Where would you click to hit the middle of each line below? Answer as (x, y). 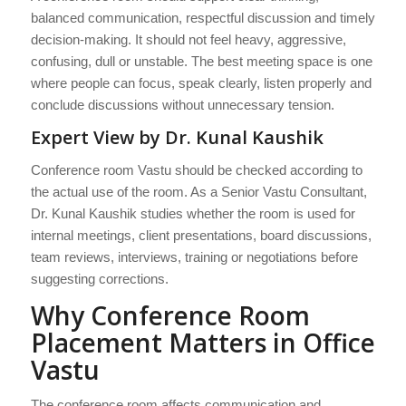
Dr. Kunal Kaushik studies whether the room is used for (193, 213)
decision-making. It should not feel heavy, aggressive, (188, 40)
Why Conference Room (170, 315)
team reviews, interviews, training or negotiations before (194, 256)
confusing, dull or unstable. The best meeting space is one (201, 62)
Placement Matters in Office (203, 342)
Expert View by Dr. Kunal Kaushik (177, 138)
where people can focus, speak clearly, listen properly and (201, 83)
